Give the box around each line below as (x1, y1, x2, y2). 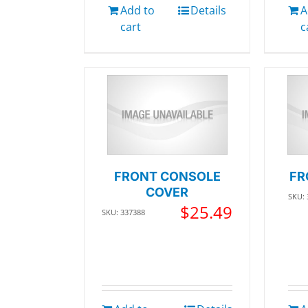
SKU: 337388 (102, 207, 145, 218)
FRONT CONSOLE (113, 169, 221, 184)
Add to (120, 2, 155, 18)
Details (190, 2, 227, 18)
